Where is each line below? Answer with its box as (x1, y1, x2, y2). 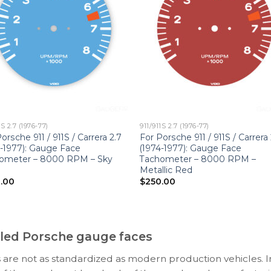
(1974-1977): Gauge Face (140, 143, 242, 154)
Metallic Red (140, 165, 193, 176)
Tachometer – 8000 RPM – (140, 154, 256, 165)
